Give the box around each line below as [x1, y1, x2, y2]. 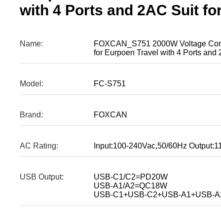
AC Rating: [20, 142, 58, 150]
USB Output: [20, 173, 64, 182]
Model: [20, 79, 43, 88]
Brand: [20, 110, 43, 119]
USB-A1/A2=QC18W [94, 182, 167, 190]
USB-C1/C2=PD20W [94, 173, 168, 182]
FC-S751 [94, 79, 126, 88]
